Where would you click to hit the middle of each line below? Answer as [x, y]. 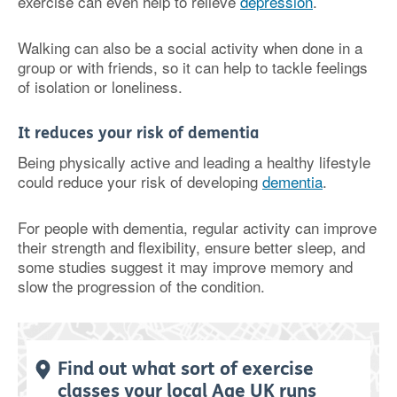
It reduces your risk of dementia [138, 132]
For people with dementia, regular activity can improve [197, 227]
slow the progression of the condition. [141, 285]
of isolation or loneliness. [100, 86]
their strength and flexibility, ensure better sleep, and [191, 246]
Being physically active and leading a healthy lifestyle [194, 161]
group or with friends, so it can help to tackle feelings [193, 66]
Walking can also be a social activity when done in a [190, 47]
